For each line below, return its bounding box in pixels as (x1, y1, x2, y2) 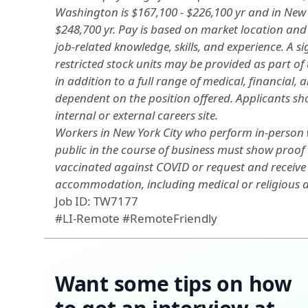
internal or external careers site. (55, 107, 218, 123)
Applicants (236, 90, 290, 106)
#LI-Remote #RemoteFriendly (55, 210, 217, 226)
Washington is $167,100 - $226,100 (55, 4, 235, 20)
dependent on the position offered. (55, 90, 236, 106)
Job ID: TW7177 (55, 193, 138, 209)
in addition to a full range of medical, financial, (55, 73, 300, 89)
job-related (55, 38, 114, 54)
